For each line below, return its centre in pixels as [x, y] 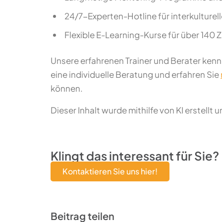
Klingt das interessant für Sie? [135, 156]
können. [67, 88]
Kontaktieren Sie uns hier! [110, 171]
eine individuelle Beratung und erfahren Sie [136, 74]
